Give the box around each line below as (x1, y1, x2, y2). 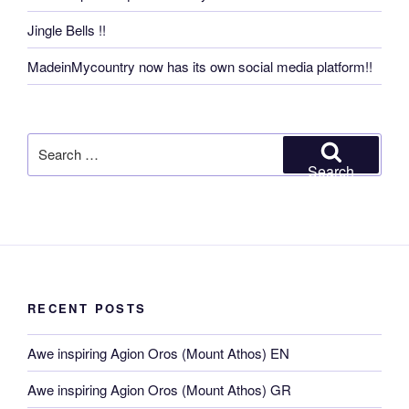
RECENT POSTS (27, 299, 147, 317)
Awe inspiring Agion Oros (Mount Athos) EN (27, 342, 289, 362)
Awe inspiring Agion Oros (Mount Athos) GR (27, 379, 291, 399)
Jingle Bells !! (27, 19, 106, 39)
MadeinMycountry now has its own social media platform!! (27, 56, 372, 76)
